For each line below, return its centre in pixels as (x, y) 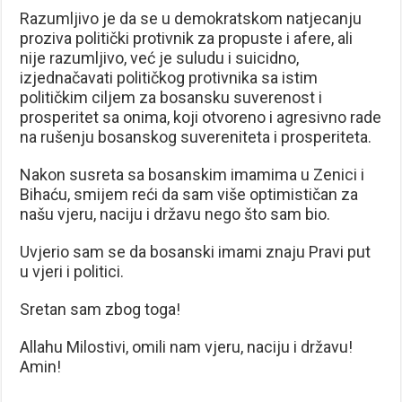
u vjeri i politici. (72, 271)
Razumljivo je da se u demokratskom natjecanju (191, 18)
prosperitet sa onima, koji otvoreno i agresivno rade (201, 117)
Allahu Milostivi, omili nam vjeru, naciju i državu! (187, 346)
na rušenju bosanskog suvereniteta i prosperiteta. (196, 136)
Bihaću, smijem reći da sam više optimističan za (189, 194)
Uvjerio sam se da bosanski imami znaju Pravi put (196, 251)
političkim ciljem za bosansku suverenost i (171, 97)
